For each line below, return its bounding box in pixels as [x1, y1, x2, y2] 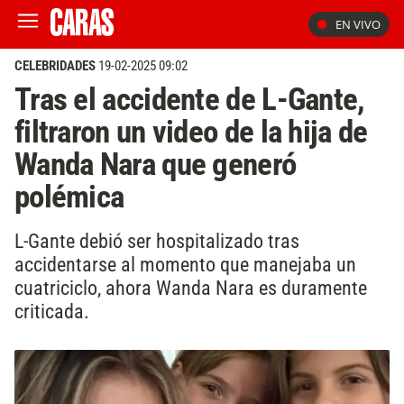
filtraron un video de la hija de [14, 113, 368, 151]
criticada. [14, 298, 89, 323]
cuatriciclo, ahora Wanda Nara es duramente [14, 275, 367, 299]
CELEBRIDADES [14, 58, 96, 74]
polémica [14, 178, 124, 216]
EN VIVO [335, 16, 381, 32]
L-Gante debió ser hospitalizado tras [14, 228, 299, 252]
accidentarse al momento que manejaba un [14, 252, 356, 276]
